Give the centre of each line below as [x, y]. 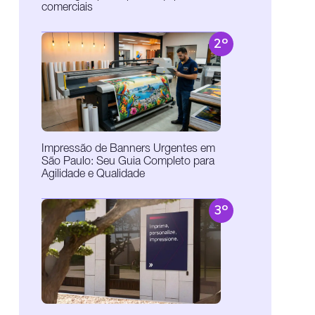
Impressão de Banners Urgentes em [128, 149]
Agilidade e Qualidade [93, 175]
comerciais [67, 8]
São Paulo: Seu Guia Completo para [128, 162]
